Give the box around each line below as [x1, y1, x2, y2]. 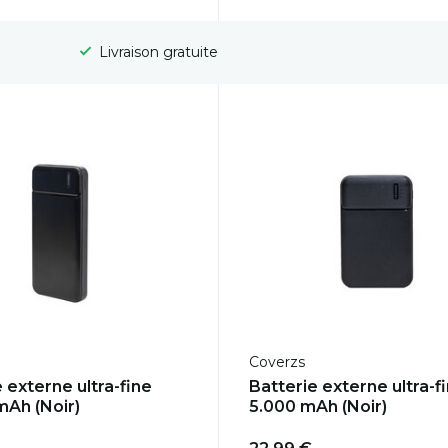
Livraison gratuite [94, 43, 218, 62]
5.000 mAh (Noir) [248, 397, 387, 417]
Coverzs [248, 353, 305, 372]
